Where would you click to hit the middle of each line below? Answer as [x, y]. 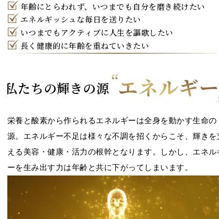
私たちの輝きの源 [59, 89]
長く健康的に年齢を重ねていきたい [85, 46]
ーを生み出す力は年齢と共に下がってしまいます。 [100, 168]
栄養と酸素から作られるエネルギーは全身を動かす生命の [112, 121]
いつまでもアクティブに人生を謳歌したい [97, 33]
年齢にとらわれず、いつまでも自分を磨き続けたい [113, 7]
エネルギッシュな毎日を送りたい [81, 20]
